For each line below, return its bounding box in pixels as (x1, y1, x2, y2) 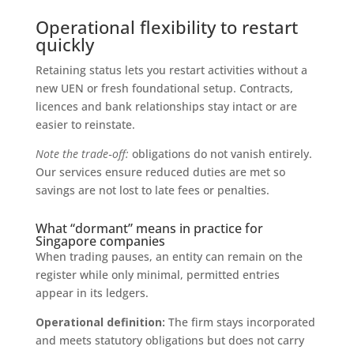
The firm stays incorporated (164, 314, 315, 330)
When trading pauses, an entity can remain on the (35, 248, 303, 264)
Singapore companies (35, 232, 165, 250)
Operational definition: (35, 314, 165, 330)
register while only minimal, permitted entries (35, 266, 280, 282)
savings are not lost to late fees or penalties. (35, 182, 269, 198)
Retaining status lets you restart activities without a (35, 62, 307, 77)
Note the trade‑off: (35, 145, 129, 161)
